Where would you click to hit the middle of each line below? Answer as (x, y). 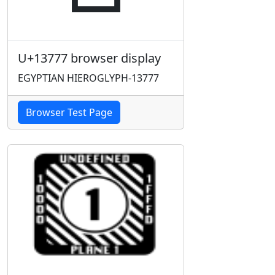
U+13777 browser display (89, 58)
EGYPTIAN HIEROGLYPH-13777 (88, 78)
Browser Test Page (69, 112)
